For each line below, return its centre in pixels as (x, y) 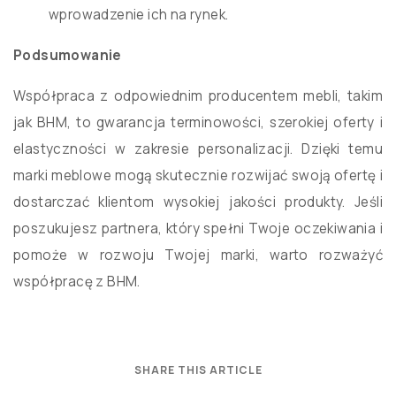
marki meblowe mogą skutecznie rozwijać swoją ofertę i (198, 176)
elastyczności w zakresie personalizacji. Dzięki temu (198, 149)
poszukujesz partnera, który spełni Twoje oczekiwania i (198, 229)
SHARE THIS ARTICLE (198, 370)
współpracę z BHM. (77, 282)
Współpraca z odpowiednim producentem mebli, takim (198, 96)
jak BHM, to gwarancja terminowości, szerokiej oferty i (198, 123)
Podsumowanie (68, 56)
